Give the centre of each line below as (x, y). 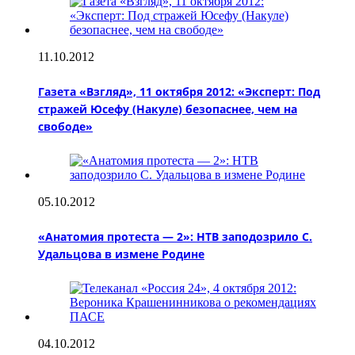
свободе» (65, 126)
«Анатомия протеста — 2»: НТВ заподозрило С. (175, 236)
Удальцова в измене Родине (121, 254)
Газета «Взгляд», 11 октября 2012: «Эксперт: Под (179, 91)
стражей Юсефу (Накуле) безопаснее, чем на (168, 109)
